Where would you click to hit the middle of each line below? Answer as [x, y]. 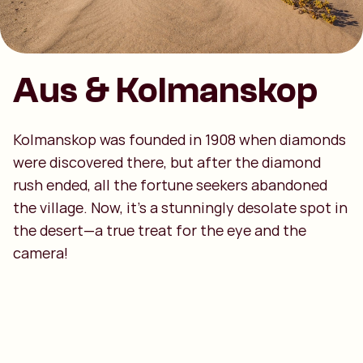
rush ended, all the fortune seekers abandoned [170, 185]
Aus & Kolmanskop [166, 91]
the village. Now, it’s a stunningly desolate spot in [180, 207]
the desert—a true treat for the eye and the [160, 230]
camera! [41, 253]
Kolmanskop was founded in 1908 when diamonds [179, 139]
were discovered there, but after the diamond [167, 162]
